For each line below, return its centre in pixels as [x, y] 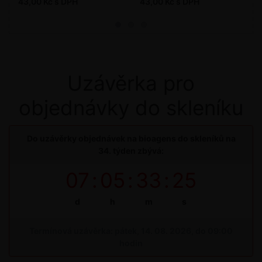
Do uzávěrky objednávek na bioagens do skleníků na [131, 139]
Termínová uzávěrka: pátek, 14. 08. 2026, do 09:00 [131, 231]
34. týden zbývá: [131, 151]
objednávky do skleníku [131, 107]
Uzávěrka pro [131, 83]
